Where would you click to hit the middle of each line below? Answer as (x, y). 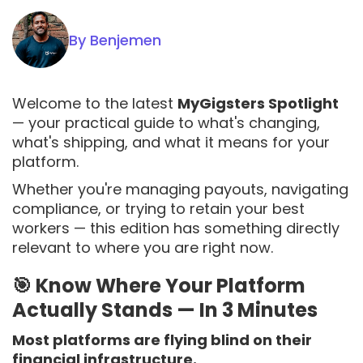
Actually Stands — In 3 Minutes (165, 310)
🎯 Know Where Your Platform (159, 286)
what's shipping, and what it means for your (171, 142)
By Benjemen (115, 40)
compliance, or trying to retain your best (158, 209)
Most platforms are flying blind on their (162, 340)
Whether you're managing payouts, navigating (180, 189)
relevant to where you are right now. (143, 248)
